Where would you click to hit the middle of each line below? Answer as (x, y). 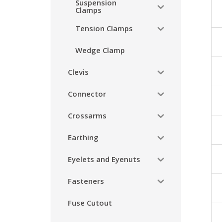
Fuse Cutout (90, 202)
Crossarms (87, 115)
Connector (87, 93)
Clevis (78, 72)
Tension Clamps (104, 28)
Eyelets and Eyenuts (104, 159)
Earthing (83, 137)
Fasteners (86, 181)
